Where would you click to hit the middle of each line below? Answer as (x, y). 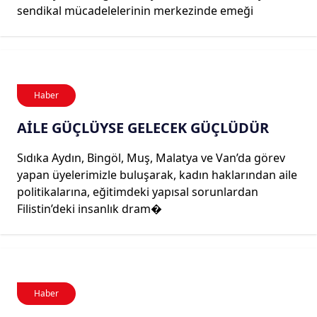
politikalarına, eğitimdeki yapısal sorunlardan (138, 191)
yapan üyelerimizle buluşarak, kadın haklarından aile (157, 174)
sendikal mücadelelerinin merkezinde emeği (135, 10)
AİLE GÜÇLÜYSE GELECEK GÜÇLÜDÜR (143, 127)
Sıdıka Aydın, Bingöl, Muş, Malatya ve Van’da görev (151, 157)
